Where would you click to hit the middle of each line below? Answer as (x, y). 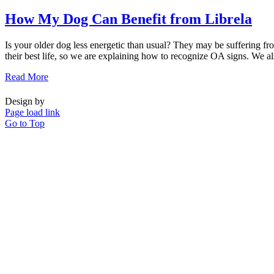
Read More (27, 77)
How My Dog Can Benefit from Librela (128, 19)
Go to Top (25, 124)
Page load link (32, 113)
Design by (25, 102)
